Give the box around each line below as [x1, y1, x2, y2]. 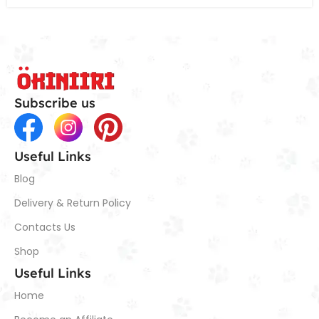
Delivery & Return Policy [14, 196, 132, 211]
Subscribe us [14, 95, 96, 112]
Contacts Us [14, 220, 76, 235]
